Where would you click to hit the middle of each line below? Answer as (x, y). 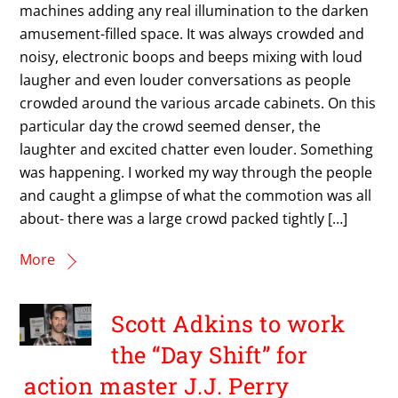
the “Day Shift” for (210, 355)
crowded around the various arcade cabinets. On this (198, 103)
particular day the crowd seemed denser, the (171, 126)
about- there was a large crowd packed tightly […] (184, 218)
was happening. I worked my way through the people (196, 172)
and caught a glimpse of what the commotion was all (196, 195)
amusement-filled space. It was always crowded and (192, 33)
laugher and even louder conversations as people (186, 80)
